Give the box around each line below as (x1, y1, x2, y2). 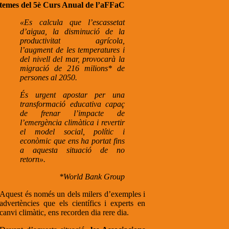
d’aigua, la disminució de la (20, 27, 125, 36)
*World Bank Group (59, 172, 125, 181)
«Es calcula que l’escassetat (20, 17, 125, 27)
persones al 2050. (20, 73, 78, 82)
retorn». (20, 154, 93, 164)
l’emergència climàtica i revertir (20, 118, 125, 127)
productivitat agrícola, (20, 36, 125, 45)
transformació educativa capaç (20, 99, 125, 108)
